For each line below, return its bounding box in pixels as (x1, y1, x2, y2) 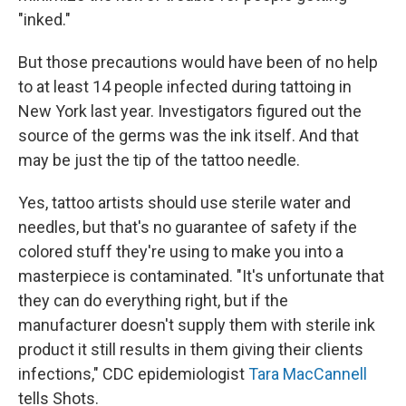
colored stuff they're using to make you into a (18, 242, 343, 262)
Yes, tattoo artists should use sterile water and (18, 193, 351, 213)
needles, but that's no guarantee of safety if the (18, 217, 357, 237)
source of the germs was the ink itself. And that (18, 126, 359, 146)
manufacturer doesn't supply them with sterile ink (18, 315, 375, 335)
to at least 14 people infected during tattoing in (18, 77, 352, 97)
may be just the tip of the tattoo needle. (18, 150, 300, 170)
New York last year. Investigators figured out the (18, 101, 362, 121)
